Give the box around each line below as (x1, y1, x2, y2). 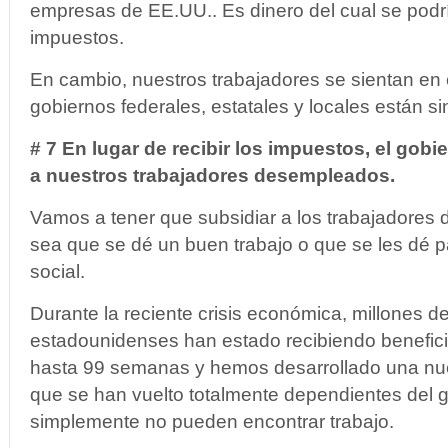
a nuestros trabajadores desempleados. (30, 165, 395, 186)
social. (30, 261, 85, 282)
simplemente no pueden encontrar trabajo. (30, 411, 394, 432)
